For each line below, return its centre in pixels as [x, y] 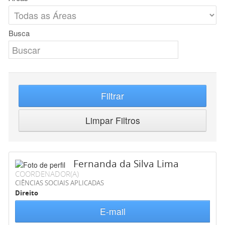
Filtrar [113, 96]
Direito [27, 193]
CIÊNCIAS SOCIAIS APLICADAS [60, 183]
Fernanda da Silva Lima [126, 164]
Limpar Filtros [113, 121]
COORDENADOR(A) [47, 174]
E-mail [113, 211]
